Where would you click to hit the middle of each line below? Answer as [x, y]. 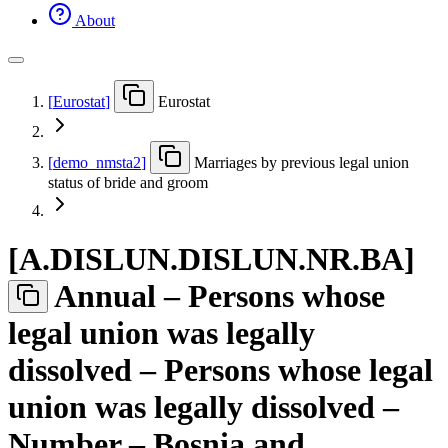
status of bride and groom [128, 182]
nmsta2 [118, 162]
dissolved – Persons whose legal [220, 370]
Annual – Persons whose [219, 296]
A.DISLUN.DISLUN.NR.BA [211, 259]
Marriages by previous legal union [301, 162]
